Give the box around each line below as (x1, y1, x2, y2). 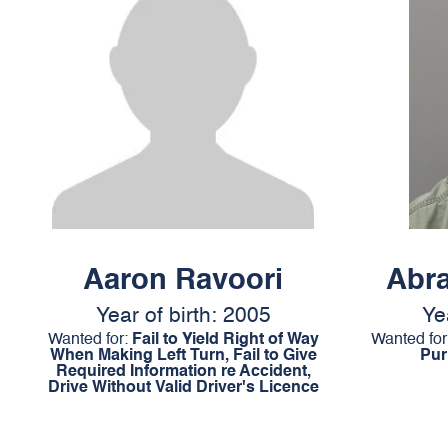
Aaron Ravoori (83, 266, 283, 297)
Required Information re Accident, (55, 364, 311, 381)
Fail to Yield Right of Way (131, 332, 319, 349)
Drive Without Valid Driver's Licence (47, 380, 319, 397)
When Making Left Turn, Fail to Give (49, 348, 317, 365)
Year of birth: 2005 (95, 306, 271, 328)
